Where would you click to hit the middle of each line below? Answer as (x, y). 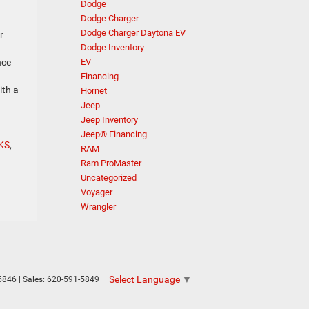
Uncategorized (109, 178)
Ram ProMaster (111, 163)
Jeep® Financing (114, 134)
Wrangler (98, 207)
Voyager (97, 192)
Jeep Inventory (109, 120)
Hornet (94, 91)
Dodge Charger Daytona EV (133, 33)
